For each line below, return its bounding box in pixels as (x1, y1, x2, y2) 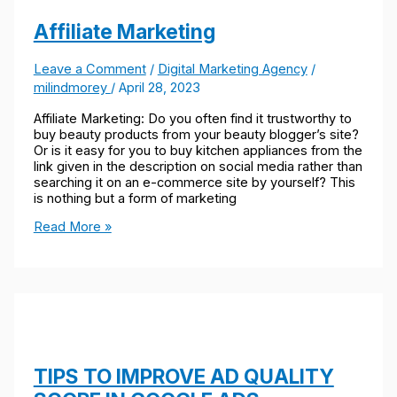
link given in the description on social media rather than (33, 158, 362, 175)
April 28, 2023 (118, 80, 200, 96)
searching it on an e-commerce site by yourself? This (33, 174, 355, 191)
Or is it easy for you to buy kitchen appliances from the (33, 142, 362, 159)
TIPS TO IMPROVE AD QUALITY (33, 364, 334, 389)
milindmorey (33, 80, 111, 96)
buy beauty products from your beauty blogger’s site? (33, 126, 359, 143)
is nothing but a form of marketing (33, 190, 237, 206)
